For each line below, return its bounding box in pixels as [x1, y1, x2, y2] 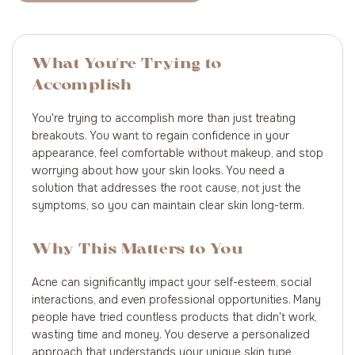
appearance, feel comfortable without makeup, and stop [32, 146, 323, 160]
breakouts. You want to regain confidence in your [32, 128, 289, 143]
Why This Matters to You [32, 242, 243, 258]
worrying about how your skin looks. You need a [32, 163, 284, 177]
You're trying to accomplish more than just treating [32, 111, 296, 125]
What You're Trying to [32, 57, 222, 72]
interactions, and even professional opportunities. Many [32, 292, 321, 307]
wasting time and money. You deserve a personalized [32, 327, 310, 342]
